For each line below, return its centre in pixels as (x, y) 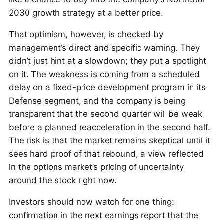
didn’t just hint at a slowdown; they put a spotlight (108, 61)
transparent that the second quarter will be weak (106, 114)
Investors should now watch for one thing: (92, 202)
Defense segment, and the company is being (97, 101)
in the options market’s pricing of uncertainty (96, 167)
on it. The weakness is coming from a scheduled (104, 74)
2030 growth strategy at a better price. (86, 13)
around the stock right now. (63, 180)
